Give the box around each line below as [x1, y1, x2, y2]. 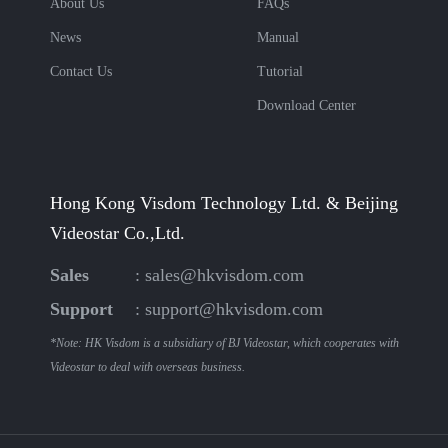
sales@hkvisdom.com [145, 265, 304, 285]
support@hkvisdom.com [145, 299, 323, 319]
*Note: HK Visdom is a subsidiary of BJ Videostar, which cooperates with [50, 336, 399, 350]
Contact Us [50, 64, 112, 79]
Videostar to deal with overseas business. [50, 360, 245, 374]
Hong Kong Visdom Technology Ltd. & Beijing [50, 193, 398, 213]
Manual [257, 30, 300, 45]
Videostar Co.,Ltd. [50, 223, 185, 243]
